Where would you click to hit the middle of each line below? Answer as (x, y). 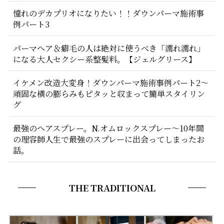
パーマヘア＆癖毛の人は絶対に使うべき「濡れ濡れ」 (109, 48)
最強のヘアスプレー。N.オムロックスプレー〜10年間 (108, 128)
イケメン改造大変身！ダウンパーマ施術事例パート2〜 (110, 82)
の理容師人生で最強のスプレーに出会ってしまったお (108, 139)
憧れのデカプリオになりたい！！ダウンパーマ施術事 (108, 13)
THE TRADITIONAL (112, 187)
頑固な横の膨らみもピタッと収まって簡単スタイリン (109, 93)
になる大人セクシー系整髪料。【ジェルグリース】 (104, 59)
